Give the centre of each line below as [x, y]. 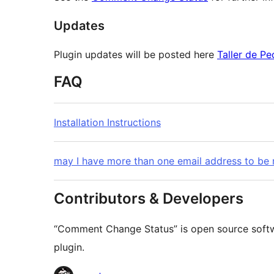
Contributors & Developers [149, 199]
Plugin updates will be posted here [135, 55]
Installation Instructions [107, 123]
